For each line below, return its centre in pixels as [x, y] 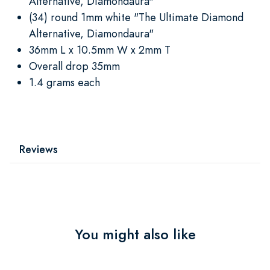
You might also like [135, 234]
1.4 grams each [64, 82]
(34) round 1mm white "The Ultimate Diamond [136, 17]
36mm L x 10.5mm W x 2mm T [100, 49]
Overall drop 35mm [74, 66]
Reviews [39, 149]
